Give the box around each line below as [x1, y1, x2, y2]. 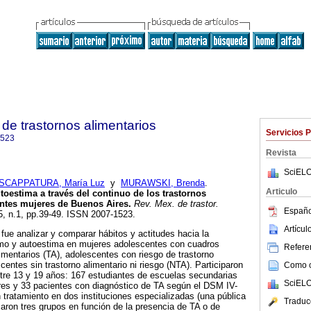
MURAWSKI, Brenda [121, 178, 205, 189]
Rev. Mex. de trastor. [131, 199, 219, 210]
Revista [266, 148, 296, 158]
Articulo [266, 187, 297, 196]
